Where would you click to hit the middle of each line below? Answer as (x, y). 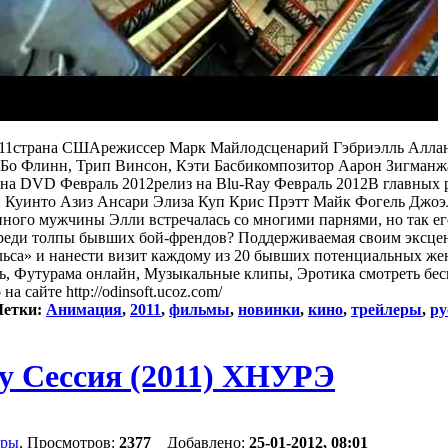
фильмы (199, 309)
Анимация (84, 309)
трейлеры (386, 309)
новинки (269, 309)
